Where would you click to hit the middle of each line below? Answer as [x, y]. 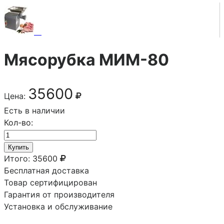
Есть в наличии [34, 110]
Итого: [17, 158]
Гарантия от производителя [59, 194]
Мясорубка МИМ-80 [86, 60]
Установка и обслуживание [58, 206]
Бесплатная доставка [46, 170]
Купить [18, 147]
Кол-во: [18, 122]
